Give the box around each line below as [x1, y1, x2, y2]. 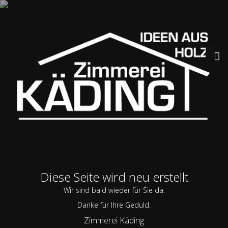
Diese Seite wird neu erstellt [40, 168, 188, 185]
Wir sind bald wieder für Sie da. [63, 185, 165, 195]
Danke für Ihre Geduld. [77, 200, 151, 210]
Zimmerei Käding [84, 215, 144, 226]
